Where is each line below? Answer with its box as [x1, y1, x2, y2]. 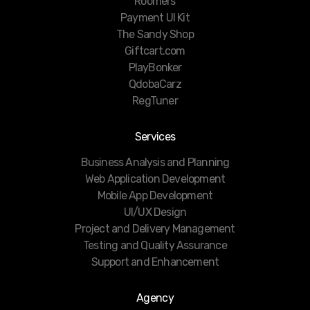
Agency [136, 291, 174, 305]
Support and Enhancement [91, 255, 219, 269]
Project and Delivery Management [75, 222, 235, 236]
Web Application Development [84, 172, 226, 186]
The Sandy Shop [116, 28, 194, 42]
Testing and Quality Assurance [83, 239, 227, 253]
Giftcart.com [125, 44, 185, 58]
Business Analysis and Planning [80, 156, 230, 170]
